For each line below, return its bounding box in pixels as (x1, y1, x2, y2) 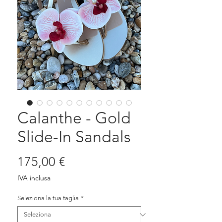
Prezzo (64, 154, 102, 169)
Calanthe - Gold (17, 109, 131, 128)
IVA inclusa (17, 173, 51, 183)
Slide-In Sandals (17, 127, 131, 147)
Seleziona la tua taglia (17, 194, 79, 202)
